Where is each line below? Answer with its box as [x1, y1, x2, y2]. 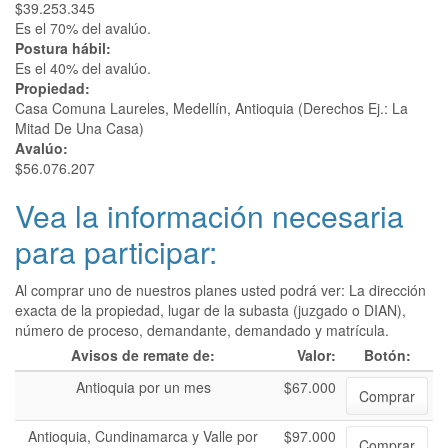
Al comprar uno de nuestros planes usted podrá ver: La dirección [15, 280, 426, 300]
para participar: [15, 230, 217, 273]
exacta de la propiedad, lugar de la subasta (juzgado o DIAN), [15, 300, 406, 320]
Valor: [297, 345, 336, 365]
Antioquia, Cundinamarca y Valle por [28, 426, 258, 446]
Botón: [363, 345, 411, 365]
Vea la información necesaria [15, 194, 404, 237]
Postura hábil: [15, 38, 115, 58]
